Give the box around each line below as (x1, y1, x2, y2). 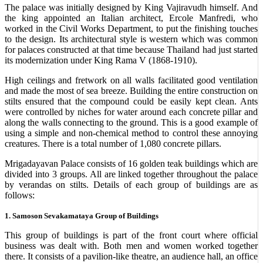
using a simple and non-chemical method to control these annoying (5, 128, 258, 138)
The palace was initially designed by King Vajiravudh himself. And (5, 2, 258, 12)
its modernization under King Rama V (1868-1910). (5, 55, 197, 65)
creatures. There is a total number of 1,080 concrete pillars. (5, 139, 221, 149)
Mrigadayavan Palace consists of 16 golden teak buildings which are (5, 159, 258, 168)
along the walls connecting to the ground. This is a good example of (5, 117, 258, 127)
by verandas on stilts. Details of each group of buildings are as (5, 180, 258, 190)
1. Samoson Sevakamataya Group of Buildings (5, 211, 159, 220)
